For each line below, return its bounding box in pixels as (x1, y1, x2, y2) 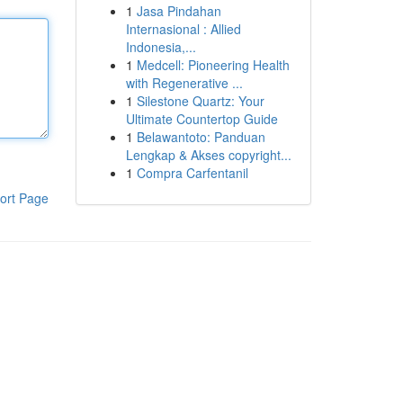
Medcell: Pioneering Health (136, 56, 290, 74)
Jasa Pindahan (136, 2, 221, 20)
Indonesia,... (125, 38, 196, 56)
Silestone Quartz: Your (136, 92, 264, 110)
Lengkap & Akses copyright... (125, 146, 291, 164)
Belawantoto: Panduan (136, 128, 265, 146)
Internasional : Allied (125, 20, 241, 38)
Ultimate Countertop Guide (125, 110, 278, 128)
